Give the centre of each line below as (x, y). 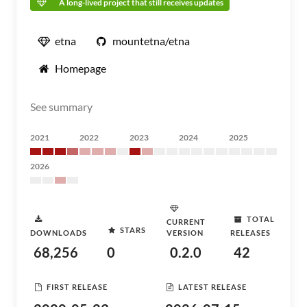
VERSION (185, 233)
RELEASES (250, 233)
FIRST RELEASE (77, 286)
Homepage (81, 68)
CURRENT (186, 222)
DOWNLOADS (59, 233)
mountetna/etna (151, 41)
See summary (61, 107)
